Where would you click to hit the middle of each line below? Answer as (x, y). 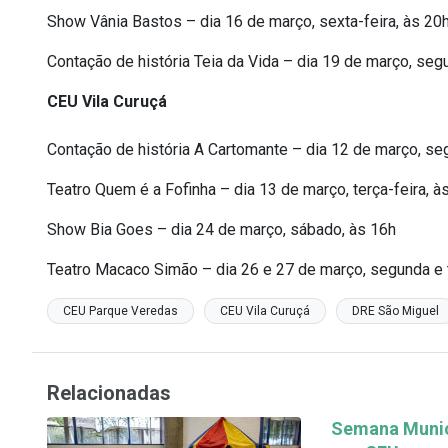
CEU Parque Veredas (120, 311)
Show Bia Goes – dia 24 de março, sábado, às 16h (221, 229)
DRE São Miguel (395, 311)
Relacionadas (109, 393)
